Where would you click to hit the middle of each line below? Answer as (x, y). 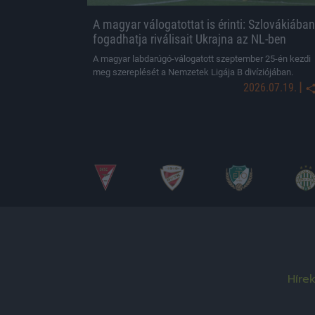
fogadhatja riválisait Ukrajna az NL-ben (189, 39)
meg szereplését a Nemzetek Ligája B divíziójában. (193, 72)
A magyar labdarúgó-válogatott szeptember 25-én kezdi (202, 59)
